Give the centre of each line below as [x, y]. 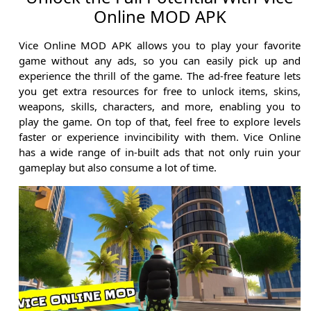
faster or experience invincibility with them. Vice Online [160, 136]
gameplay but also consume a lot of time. [118, 167]
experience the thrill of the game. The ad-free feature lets [160, 75]
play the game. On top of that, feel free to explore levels [160, 121]
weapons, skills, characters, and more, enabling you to [160, 106]
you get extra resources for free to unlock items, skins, [160, 91]
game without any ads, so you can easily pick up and [160, 60]
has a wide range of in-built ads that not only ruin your [160, 152]
